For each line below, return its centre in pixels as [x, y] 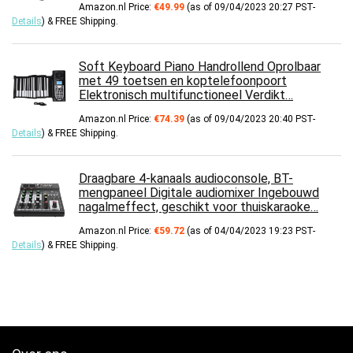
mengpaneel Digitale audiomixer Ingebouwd [199, 193]
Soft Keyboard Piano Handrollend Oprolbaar [200, 67]
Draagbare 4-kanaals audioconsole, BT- [186, 179]
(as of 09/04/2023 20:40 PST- [250, 119]
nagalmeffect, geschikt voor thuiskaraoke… [199, 207]
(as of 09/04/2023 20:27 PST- [250, 7]
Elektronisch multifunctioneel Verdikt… [186, 95]
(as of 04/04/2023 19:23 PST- [250, 231]
